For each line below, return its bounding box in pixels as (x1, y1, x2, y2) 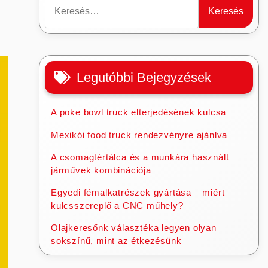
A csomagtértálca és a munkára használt (51, 152, 229, 162)
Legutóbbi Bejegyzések (77, 70, 212, 85)
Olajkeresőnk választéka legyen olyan (51, 223, 217, 233)
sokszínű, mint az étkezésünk (51, 236, 182, 246)
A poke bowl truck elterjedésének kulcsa (51, 107, 227, 117)
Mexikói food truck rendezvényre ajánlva (51, 130, 228, 140)
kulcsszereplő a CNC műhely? (51, 200, 184, 211)
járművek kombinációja (51, 165, 151, 175)
